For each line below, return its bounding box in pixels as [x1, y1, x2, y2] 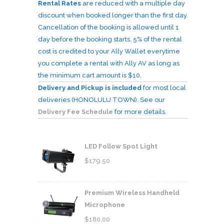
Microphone [84, 201, 125, 209]
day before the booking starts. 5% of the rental [38, 35, 182, 43]
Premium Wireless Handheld [84, 189, 179, 197]
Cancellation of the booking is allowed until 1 [38, 23, 179, 31]
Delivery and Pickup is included [38, 83, 141, 91]
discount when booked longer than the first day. [38, 11, 188, 19]
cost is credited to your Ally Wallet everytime [38, 47, 180, 55]
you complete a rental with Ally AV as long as [38, 59, 179, 67]
